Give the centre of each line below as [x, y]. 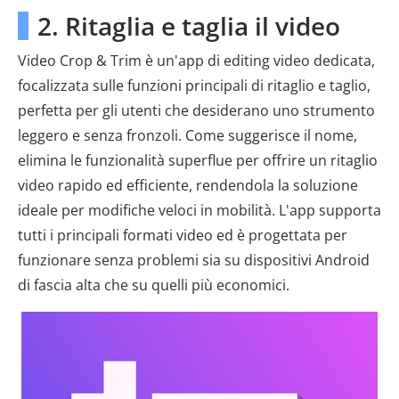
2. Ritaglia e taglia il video [189, 26]
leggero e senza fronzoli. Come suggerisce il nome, [187, 135]
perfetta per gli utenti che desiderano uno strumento [196, 110]
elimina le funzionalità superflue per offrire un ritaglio [198, 160]
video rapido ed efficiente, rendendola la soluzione [188, 185]
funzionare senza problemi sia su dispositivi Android [194, 260]
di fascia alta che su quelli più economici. [154, 285]
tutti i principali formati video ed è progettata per [183, 235]
